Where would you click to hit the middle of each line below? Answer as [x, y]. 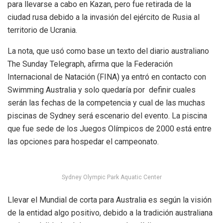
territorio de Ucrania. [42, 30]
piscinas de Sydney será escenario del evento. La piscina [107, 116]
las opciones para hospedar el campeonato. [83, 142]
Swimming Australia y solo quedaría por [76, 90]
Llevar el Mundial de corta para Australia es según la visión [110, 200]
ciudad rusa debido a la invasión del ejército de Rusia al [104, 17]
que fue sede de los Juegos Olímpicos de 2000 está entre [110, 129]
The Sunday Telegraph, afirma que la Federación [90, 64]
